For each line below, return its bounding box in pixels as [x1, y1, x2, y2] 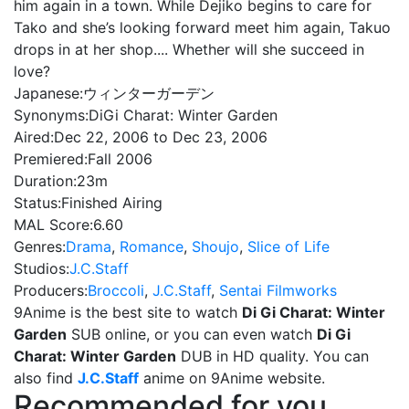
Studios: [14, 259, 69, 278]
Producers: [14, 281, 88, 299]
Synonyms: [14, 106, 89, 124]
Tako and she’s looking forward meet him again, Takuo [14, 18, 391, 37]
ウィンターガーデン [83, 84, 215, 102]
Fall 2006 [88, 150, 152, 168]
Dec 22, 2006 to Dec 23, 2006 [54, 128, 267, 146]
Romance [120, 237, 184, 256]
